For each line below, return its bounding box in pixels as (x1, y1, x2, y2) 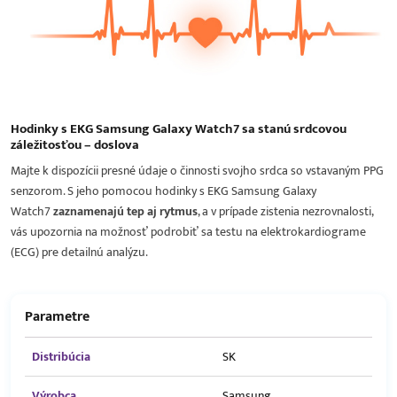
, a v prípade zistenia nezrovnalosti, (198, 201, 373, 222)
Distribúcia (32, 346, 90, 368)
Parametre (25, 305, 90, 330)
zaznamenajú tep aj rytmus (53, 201, 198, 222)
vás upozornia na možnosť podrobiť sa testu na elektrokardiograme (11, 222, 366, 243)
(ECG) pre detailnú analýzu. (11, 242, 148, 263)
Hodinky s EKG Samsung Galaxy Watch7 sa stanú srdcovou (11, 118, 346, 141)
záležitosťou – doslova (11, 134, 139, 157)
